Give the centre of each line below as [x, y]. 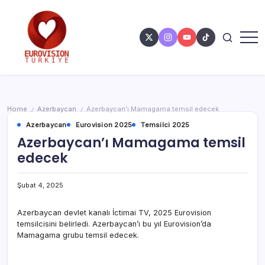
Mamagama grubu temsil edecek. [78, 235]
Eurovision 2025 [104, 125]
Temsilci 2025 [165, 125]
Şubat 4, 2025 [40, 185]
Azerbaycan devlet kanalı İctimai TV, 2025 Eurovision [114, 212]
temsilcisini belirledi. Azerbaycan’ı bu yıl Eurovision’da [114, 224]
